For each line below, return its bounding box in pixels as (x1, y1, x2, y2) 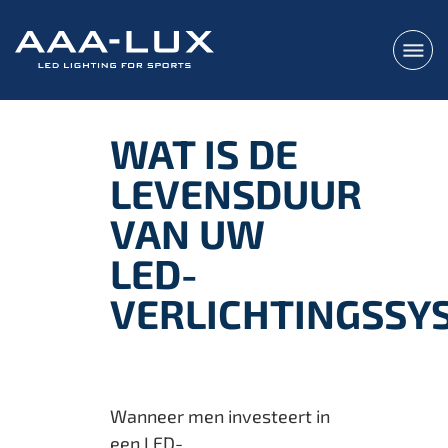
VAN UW (110, 208, 265, 257)
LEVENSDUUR (110, 168, 362, 217)
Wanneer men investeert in (110, 404, 330, 427)
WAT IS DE (110, 128, 298, 177)
